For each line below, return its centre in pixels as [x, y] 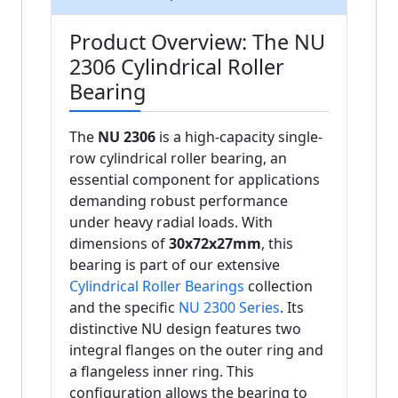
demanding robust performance [179, 201]
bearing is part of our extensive [175, 265]
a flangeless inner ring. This [162, 372]
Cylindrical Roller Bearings [157, 287]
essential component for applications [195, 180]
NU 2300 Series [229, 308]
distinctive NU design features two [185, 329]
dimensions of [119, 244]
